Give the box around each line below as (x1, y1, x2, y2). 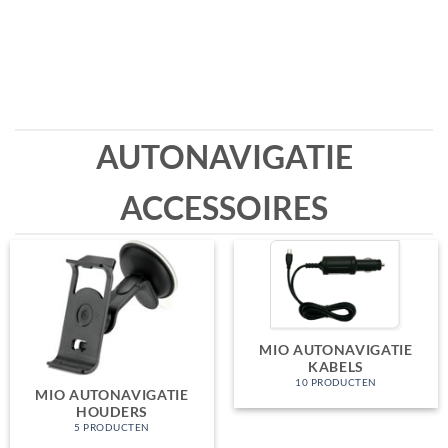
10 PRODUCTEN (295, 377, 377, 389)
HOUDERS (76, 404, 148, 421)
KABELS (307, 358, 365, 375)
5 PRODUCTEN (74, 422, 150, 434)
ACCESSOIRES (120, 187, 328, 227)
